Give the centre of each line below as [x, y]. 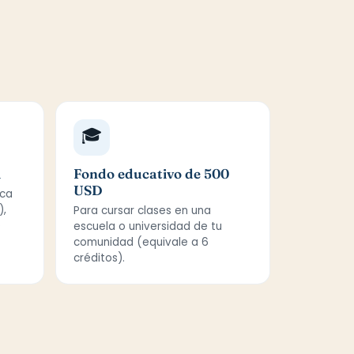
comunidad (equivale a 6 [141, 242]
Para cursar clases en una [142, 211]
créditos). [99, 258]
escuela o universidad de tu [147, 226]
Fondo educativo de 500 [151, 173]
